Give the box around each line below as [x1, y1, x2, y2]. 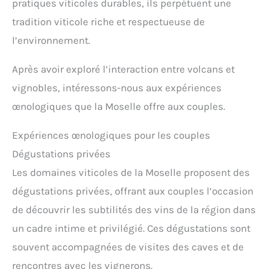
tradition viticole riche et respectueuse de [12, 16, 205, 28]
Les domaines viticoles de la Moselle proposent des [12, 166, 250, 179]
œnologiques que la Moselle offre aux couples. [12, 100, 225, 113]
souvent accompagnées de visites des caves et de [12, 241, 244, 253]
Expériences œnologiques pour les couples [12, 129, 210, 142]
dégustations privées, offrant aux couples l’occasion [12, 185, 253, 198]
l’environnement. [12, 34, 90, 47]
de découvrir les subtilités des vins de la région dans [12, 204, 256, 216]
